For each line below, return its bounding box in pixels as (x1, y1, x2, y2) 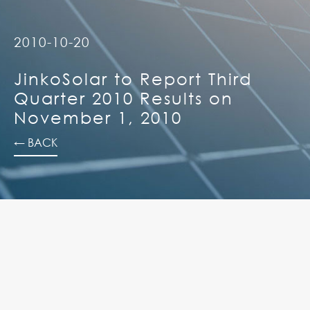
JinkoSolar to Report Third (14, 67, 252, 89)
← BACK (14, 134, 57, 149)
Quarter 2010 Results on (14, 86, 233, 108)
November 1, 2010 (14, 106, 182, 127)
